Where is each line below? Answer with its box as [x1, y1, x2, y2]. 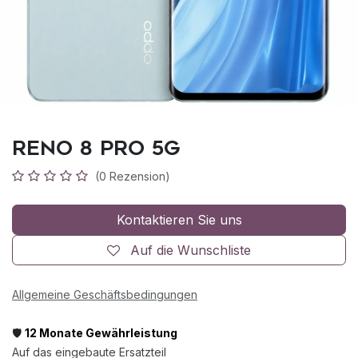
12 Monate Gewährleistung [25, 325, 177, 340]
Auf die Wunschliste [130, 241, 251, 258]
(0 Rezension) [95, 169, 170, 183]
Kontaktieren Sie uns [116, 211, 242, 228]
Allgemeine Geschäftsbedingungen [12, 287, 197, 301]
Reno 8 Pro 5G [12, 135, 181, 160]
